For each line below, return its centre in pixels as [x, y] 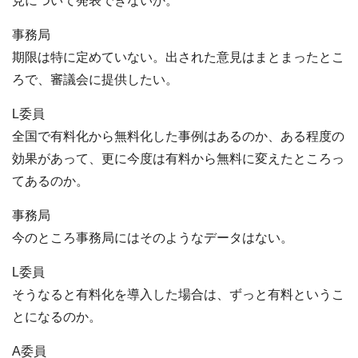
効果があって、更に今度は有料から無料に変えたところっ [178, 159]
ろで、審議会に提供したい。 [95, 80]
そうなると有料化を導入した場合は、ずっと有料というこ [178, 295]
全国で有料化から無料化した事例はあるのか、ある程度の [178, 137]
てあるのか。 [50, 181]
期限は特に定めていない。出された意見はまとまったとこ [178, 58]
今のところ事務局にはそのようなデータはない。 [153, 238]
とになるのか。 [57, 317]
